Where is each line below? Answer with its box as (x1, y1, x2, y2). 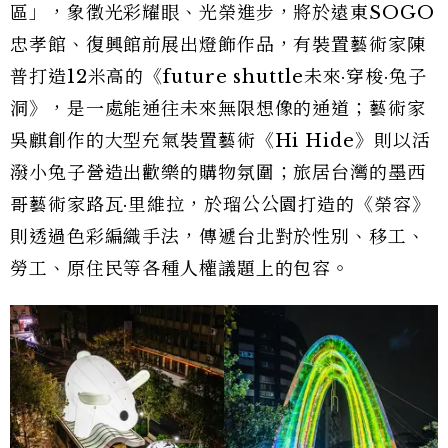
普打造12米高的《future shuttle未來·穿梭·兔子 (10, 66, 427, 89)
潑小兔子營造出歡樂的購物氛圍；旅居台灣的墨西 (10, 162, 426, 185)
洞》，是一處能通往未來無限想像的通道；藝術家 (10, 98, 426, 121)
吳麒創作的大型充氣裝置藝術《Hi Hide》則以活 (10, 130, 431, 153)
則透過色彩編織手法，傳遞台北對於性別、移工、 (10, 226, 426, 249)
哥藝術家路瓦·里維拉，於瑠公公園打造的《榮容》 (10, 194, 431, 217)
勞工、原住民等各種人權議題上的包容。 (10, 258, 351, 281)
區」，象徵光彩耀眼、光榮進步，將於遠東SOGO (10, 2, 435, 25)
